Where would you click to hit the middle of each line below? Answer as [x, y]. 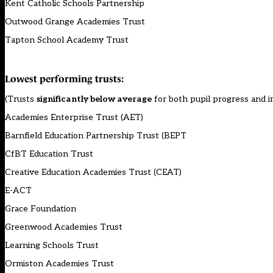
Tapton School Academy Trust [67, 40]
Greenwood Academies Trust [64, 227]
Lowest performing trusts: [64, 79]
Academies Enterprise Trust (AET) [74, 118]
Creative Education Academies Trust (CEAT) [93, 172]
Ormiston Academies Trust [59, 264]
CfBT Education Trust [49, 154]
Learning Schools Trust [52, 246]
